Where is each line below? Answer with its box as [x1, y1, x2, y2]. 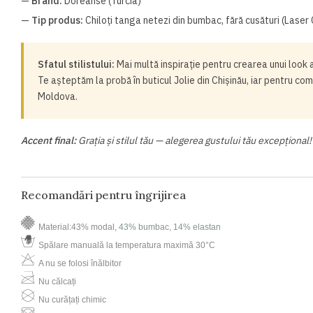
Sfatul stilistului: [38, 57, 115, 71]
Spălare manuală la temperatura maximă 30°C [38, 240, 215, 250]
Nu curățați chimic [38, 294, 106, 305]
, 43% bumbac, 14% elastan [115, 221, 221, 232]
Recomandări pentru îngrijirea [21, 187, 186, 202]
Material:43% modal [38, 221, 115, 232]
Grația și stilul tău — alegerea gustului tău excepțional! [76, 133, 312, 147]
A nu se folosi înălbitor [38, 258, 122, 268]
